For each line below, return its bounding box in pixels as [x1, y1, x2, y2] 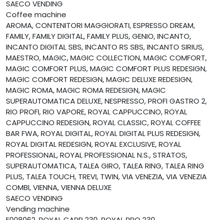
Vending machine [6, 204, 70, 215]
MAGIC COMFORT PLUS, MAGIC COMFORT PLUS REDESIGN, [6, 63, 207, 74]
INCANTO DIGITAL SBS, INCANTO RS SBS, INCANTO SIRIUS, [6, 42, 204, 53]
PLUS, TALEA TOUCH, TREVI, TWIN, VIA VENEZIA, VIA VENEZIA [6, 171, 207, 182]
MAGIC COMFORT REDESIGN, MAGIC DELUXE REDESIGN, [6, 74, 192, 85]
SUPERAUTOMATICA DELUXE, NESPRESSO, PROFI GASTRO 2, [6, 96, 207, 107]
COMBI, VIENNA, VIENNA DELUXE [6, 182, 111, 193]
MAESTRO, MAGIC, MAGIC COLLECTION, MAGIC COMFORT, [6, 53, 207, 63]
